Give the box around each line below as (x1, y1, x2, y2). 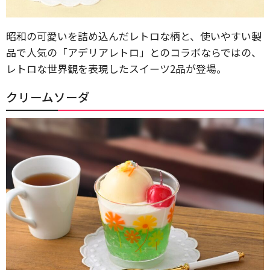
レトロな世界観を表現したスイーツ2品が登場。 (6, 60, 227, 76)
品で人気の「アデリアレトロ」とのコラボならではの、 (6, 44, 262, 60)
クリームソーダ (6, 87, 90, 105)
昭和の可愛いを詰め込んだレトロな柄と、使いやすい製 (6, 28, 262, 43)
